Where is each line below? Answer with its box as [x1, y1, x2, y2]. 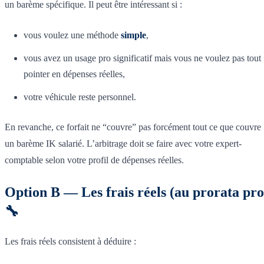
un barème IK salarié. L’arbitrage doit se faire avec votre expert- [5, 138, 242, 148]
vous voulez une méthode [24, 29, 121, 40]
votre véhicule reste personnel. [24, 91, 136, 102]
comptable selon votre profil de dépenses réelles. [5, 154, 184, 165]
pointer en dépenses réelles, [24, 68, 125, 79]
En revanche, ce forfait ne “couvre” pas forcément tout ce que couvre [5, 121, 261, 132]
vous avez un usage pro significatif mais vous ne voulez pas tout [24, 52, 261, 63]
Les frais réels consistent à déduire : [5, 236, 136, 246]
